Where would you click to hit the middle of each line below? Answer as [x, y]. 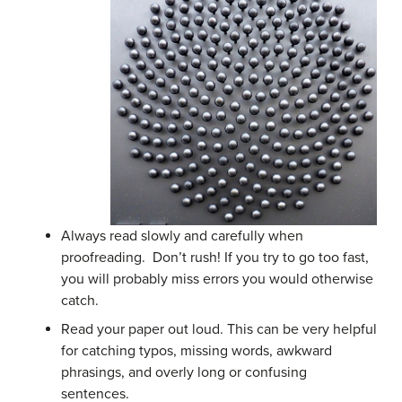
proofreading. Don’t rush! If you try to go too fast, [215, 257]
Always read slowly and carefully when [182, 236]
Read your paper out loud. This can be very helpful [219, 329]
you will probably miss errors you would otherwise [217, 279]
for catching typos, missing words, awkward [197, 350]
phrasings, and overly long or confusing [184, 372]
